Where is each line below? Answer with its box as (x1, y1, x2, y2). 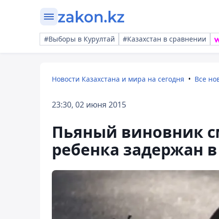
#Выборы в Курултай (44, 34, 115, 44)
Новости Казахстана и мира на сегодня (52, 74, 184, 84)
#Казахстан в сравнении (123, 34, 206, 44)
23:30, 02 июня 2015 (52, 99, 126, 110)
